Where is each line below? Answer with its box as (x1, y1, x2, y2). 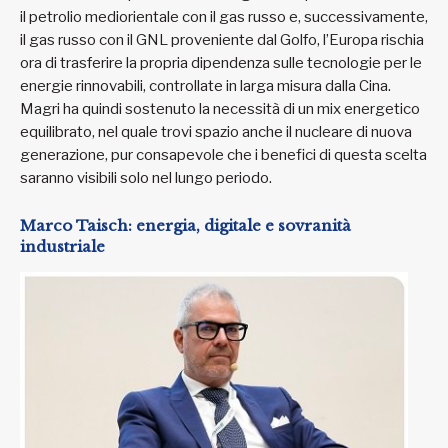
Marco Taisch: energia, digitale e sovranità (20, 216, 351, 236)
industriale (20, 237, 105, 257)
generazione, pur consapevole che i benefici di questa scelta (20, 145, 427, 164)
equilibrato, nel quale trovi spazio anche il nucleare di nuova (20, 122, 412, 141)
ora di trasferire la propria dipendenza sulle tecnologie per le (20, 53, 422, 72)
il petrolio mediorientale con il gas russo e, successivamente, (20, 7, 428, 26)
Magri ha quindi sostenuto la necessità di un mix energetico (20, 99, 420, 118)
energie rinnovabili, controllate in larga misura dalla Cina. (20, 76, 391, 95)
